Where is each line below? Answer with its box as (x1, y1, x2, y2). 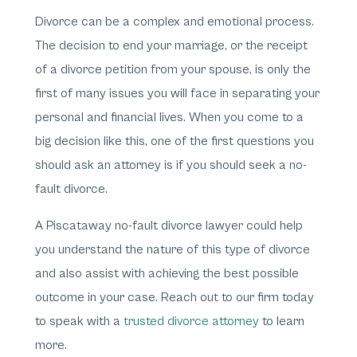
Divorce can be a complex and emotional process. (35, 14, 314, 29)
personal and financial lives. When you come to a (35, 110, 304, 124)
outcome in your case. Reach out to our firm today (35, 290, 314, 304)
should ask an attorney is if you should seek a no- (35, 158, 307, 172)
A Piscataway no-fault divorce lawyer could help (35, 218, 303, 233)
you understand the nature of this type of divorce (35, 242, 310, 257)
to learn (259, 314, 304, 328)
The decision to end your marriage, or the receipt (35, 38, 308, 53)
